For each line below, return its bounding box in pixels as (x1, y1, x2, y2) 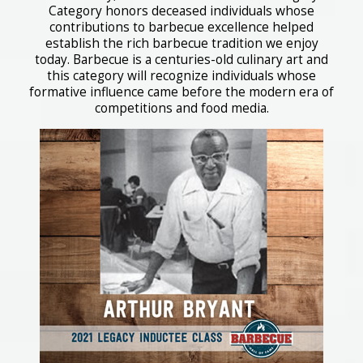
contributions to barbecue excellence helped (49, 19, 314, 36)
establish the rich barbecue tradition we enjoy (45, 35, 318, 52)
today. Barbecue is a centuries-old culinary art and (35, 51, 328, 68)
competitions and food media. (94, 100, 269, 117)
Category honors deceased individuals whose (49, 2, 314, 19)
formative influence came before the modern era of (29, 83, 334, 100)
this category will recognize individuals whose (47, 67, 316, 84)
